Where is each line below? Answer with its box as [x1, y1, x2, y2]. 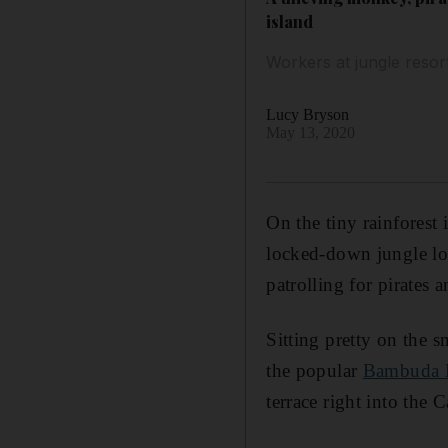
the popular [266, 359, 363, 381]
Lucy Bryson [266, 105, 350, 123]
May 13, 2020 [266, 123, 356, 141]
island [266, 10, 314, 32]
